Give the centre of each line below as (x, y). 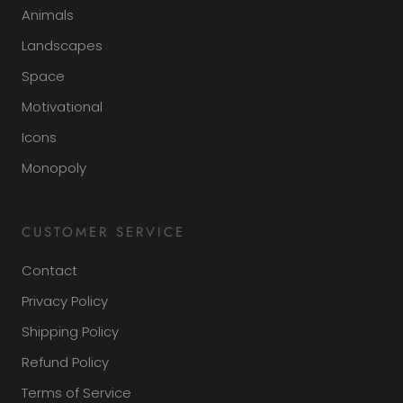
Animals (48, 14)
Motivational (62, 106)
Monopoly (54, 167)
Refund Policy (65, 362)
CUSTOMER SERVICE (103, 232)
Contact (49, 270)
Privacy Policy (65, 300)
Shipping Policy (70, 331)
